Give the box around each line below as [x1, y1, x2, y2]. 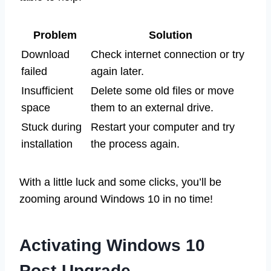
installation [21, 137, 73, 150]
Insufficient [21, 84, 73, 97]
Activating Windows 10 [19, 235, 205, 255]
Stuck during [21, 120, 82, 133]
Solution [148, 28, 192, 41]
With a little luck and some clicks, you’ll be [19, 175, 221, 188]
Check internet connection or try [91, 48, 244, 60]
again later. [91, 65, 144, 77]
